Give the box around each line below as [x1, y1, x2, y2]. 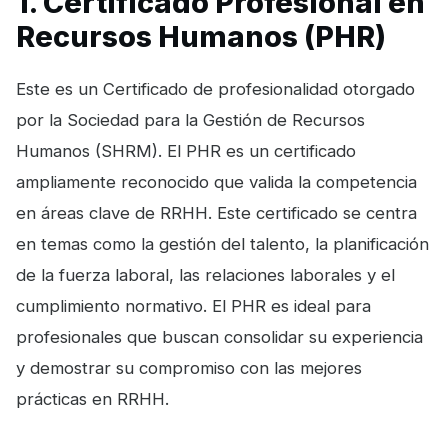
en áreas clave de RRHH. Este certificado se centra [16, 203, 417, 224]
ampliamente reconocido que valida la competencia [16, 172, 417, 193]
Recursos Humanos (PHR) [16, 19, 386, 55]
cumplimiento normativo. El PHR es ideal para [16, 296, 371, 317]
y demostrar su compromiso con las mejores [16, 358, 362, 379]
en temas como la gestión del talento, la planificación [16, 234, 429, 255]
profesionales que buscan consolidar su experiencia [16, 327, 423, 348]
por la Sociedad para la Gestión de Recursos [16, 110, 365, 131]
